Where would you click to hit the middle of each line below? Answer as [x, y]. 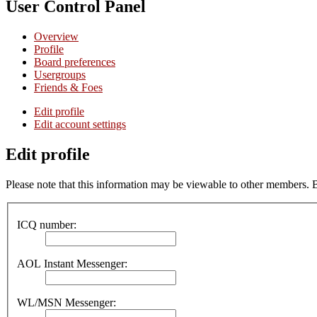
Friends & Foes [68, 87]
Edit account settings [80, 124]
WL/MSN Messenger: [67, 303]
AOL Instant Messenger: [72, 264]
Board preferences [75, 62]
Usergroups [60, 74]
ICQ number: [47, 225]
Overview [56, 36]
